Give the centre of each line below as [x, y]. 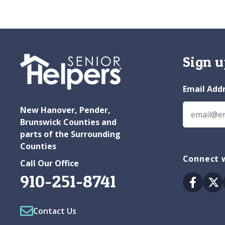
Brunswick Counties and [68, 122]
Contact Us [55, 211]
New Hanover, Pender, [65, 110]
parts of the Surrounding [70, 134]
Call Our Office [49, 163]
